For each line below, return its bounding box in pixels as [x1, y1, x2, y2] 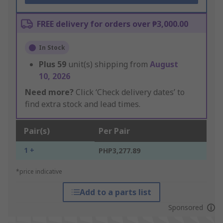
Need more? [25, 87, 74, 98]
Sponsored [168, 203, 203, 213]
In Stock [39, 43, 65, 52]
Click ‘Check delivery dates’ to [74, 87, 185, 98]
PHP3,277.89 [99, 146, 140, 156]
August [150, 59, 178, 70]
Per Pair [99, 125, 130, 137]
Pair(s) [24, 125, 50, 137]
